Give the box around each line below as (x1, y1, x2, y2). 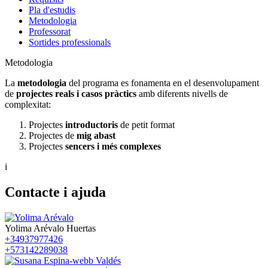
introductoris (65, 119, 118, 130)
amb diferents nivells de (136, 88, 228, 99)
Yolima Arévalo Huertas (5, 223, 96, 233)
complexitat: (5, 99, 51, 109)
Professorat (29, 26, 71, 36)
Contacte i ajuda (5, 184, 106, 200)
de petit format (118, 119, 175, 130)
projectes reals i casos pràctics (16, 88, 136, 99)
